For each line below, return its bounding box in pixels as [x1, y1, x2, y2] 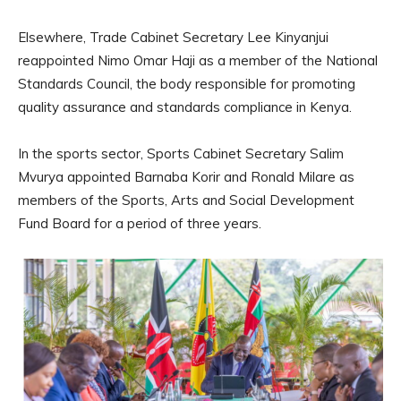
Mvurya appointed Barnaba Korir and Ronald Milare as [18, 167, 354, 185]
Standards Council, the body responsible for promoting [18, 74, 355, 92]
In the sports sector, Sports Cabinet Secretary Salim [18, 144, 344, 162]
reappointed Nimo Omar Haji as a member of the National [18, 51, 378, 69]
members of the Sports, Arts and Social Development [18, 191, 354, 209]
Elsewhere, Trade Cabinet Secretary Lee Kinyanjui [18, 28, 328, 46]
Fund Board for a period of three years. [18, 214, 261, 232]
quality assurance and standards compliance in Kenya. [18, 98, 352, 115]
